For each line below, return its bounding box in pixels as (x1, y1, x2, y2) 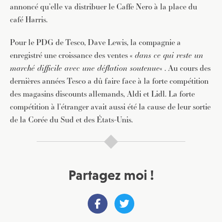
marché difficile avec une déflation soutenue (10, 62, 160, 74)
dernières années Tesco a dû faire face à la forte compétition (10, 75, 209, 87)
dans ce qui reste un (135, 50, 203, 61)
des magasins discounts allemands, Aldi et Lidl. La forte (10, 88, 195, 100)
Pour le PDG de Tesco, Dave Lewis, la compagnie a (10, 37, 181, 48)
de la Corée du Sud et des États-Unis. (10, 114, 133, 125)
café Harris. (10, 14, 48, 25)
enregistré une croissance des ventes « (10, 50, 135, 61)
